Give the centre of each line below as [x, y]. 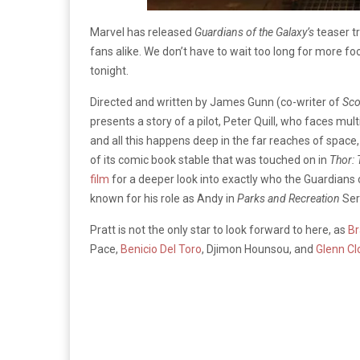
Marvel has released [142, 32]
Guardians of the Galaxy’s [254, 32]
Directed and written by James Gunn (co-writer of [216, 102]
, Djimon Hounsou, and [259, 249]
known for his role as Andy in [164, 198]
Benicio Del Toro [161, 249]
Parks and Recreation [288, 198]
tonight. [109, 71]
